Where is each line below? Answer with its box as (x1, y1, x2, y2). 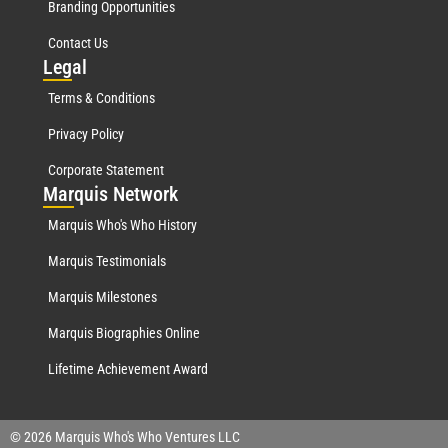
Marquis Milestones (48, 288, 157, 305)
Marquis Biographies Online (48, 324, 200, 341)
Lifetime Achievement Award (48, 360, 208, 377)
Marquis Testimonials (48, 252, 166, 269)
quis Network (74, 181, 178, 206)
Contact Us (48, 34, 108, 51)
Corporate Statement (48, 161, 164, 178)
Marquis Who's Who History (48, 216, 197, 233)
